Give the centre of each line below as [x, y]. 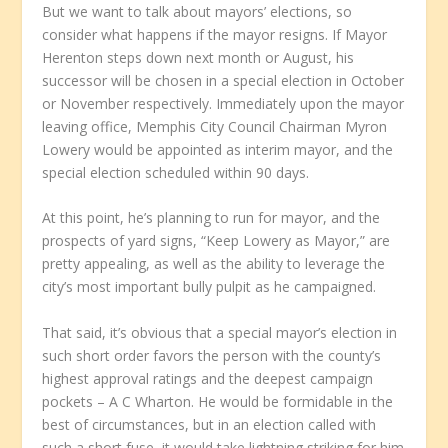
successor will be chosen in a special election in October [223, 80]
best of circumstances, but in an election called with [209, 424]
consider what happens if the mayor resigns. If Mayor [215, 34]
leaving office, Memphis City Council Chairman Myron [215, 126]
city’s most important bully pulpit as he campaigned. [209, 287]
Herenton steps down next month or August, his [198, 57]
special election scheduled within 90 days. [176, 172]
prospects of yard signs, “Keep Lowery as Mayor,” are [216, 241]
